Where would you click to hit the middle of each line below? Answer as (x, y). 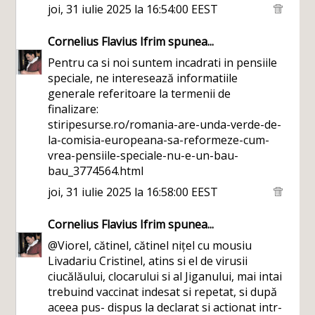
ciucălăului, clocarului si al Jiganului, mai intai (165, 276)
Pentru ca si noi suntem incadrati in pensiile (163, 63)
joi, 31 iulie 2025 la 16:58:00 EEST (133, 192)
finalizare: (73, 109)
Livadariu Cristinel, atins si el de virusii (148, 261)
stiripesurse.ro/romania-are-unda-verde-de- (165, 124)
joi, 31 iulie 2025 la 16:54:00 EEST (133, 9)
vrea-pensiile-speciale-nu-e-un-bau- (143, 155)
